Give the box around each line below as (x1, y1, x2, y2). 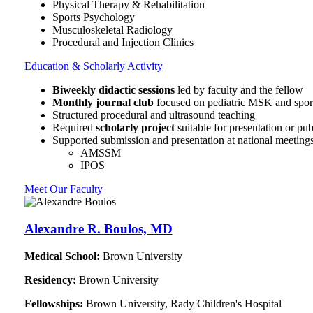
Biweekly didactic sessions (52, 84, 175, 96)
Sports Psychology (52, 11, 135, 24)
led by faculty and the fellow (174, 84, 303, 96)
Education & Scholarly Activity (24, 60, 163, 73)
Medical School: (24, 249, 103, 262)
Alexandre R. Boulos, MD (24, 221, 173, 236)
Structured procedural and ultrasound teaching (52, 109, 255, 122)
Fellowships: (24, 297, 86, 310)
